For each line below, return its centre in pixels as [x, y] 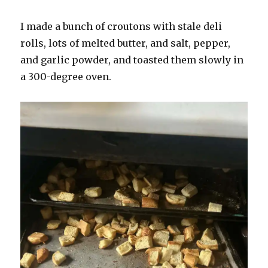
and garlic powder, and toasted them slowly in [132, 60]
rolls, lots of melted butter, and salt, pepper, [126, 43]
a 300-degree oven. [67, 76]
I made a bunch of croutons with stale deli [121, 26]
